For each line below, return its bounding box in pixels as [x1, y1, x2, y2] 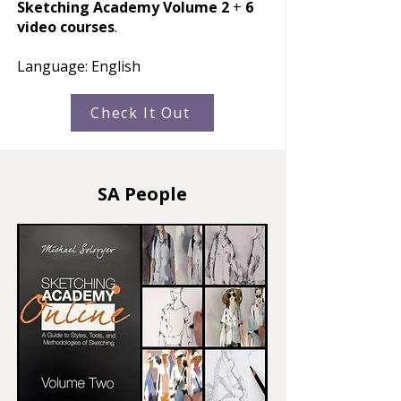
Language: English [17, 55, 141, 76]
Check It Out [90, 102, 191, 123]
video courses [17, 16, 115, 37]
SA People [98, 181, 187, 206]
